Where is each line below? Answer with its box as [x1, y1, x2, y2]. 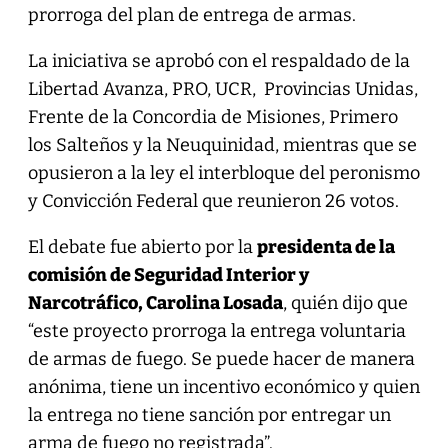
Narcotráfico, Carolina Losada [27, 291, 283, 314]
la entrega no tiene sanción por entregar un [27, 403, 391, 426]
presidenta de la [256, 235, 395, 258]
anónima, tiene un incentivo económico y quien [27, 375, 420, 398]
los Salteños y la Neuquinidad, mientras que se [27, 133, 417, 156]
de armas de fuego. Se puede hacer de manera [27, 347, 415, 370]
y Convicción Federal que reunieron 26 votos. [27, 189, 399, 212]
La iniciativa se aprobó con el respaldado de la [27, 49, 410, 72]
